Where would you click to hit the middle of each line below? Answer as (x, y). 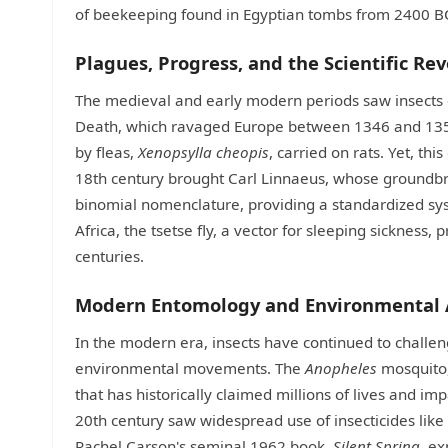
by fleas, (106, 152)
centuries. (109, 256)
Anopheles (341, 368)
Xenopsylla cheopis (203, 152)
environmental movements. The (190, 368)
